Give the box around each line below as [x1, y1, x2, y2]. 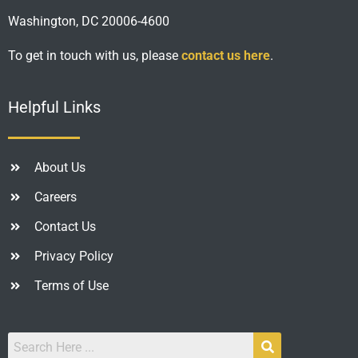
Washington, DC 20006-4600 [8, 14, 169, 30]
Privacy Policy [34, 249, 113, 265]
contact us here [181, 48, 270, 64]
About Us [34, 160, 86, 176]
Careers [34, 189, 77, 205]
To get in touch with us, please [8, 48, 181, 64]
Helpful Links [8, 97, 101, 117]
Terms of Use [34, 278, 109, 294]
